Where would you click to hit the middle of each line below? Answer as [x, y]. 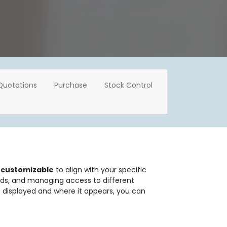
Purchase [71, 85]
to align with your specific [100, 170]
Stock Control [128, 85]
